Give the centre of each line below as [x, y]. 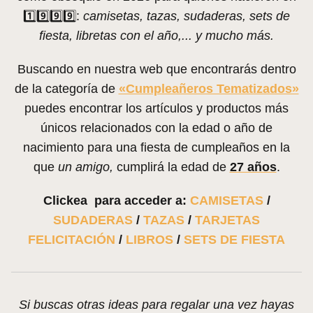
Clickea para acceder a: [116, 201]
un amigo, [85, 167]
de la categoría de [66, 89]
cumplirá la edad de [171, 167]
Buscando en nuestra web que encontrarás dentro [156, 70]
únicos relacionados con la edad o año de [156, 128]
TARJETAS [227, 220]
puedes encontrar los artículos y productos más [156, 109]
